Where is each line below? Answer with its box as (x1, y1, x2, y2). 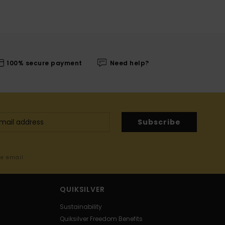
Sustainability (60, 202, 102, 211)
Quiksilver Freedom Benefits (60, 214, 143, 223)
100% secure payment (7, 58, 82, 67)
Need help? (109, 58, 149, 67)
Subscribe (138, 117, 181, 127)
